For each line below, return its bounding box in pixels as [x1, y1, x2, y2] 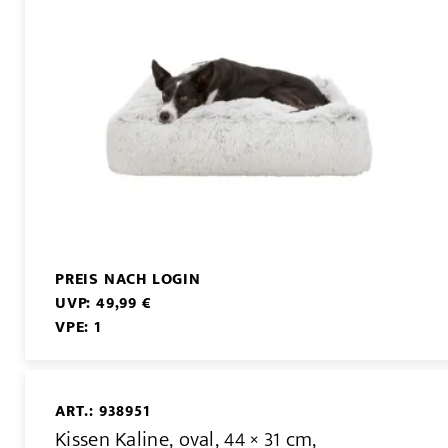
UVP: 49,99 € [55, 289, 152, 317]
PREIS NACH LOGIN [55, 265, 201, 293]
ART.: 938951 [55, 397, 150, 425]
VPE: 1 [55, 313, 101, 341]
